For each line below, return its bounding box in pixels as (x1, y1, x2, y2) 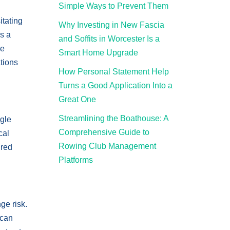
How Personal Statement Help (58, 67, 169, 76)
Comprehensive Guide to (58, 128, 149, 137)
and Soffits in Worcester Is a (58, 34, 160, 43)
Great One (58, 95, 96, 104)
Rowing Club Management (58, 142, 156, 150)
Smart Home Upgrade (58, 48, 138, 57)
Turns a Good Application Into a (58, 81, 172, 90)
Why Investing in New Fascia (58, 21, 164, 29)
